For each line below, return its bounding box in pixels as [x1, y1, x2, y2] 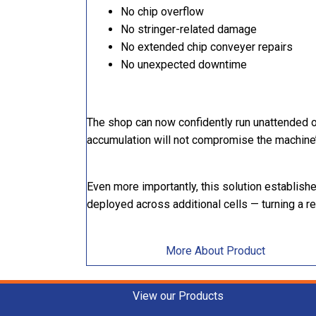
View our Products [133, 289, 224, 303]
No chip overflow [121, 5, 204, 19]
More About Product [166, 244, 266, 258]
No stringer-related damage [121, 23, 257, 37]
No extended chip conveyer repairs [121, 40, 293, 54]
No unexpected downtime [121, 58, 247, 72]
